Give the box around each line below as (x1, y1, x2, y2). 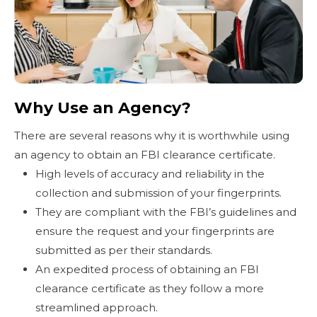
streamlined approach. (35, 300, 163, 314)
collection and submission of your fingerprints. (35, 185, 284, 200)
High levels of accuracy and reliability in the (35, 166, 265, 180)
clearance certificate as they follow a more (35, 281, 264, 295)
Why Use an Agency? (14, 98, 191, 117)
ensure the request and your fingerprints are (35, 224, 275, 238)
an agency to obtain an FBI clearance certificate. (14, 147, 275, 161)
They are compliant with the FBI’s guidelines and (35, 204, 296, 219)
